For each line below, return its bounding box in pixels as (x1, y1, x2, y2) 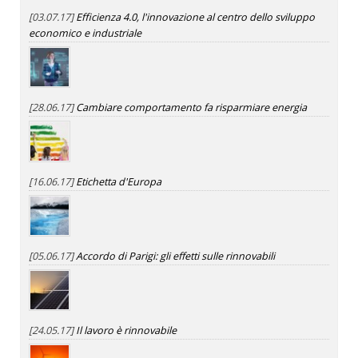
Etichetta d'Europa (76, 175, 161, 189)
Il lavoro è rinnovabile (76, 324, 177, 338)
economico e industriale (29, 26, 141, 41)
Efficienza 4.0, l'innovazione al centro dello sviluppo (76, 10, 315, 25)
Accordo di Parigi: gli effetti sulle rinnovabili (76, 249, 275, 264)
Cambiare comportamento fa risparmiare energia (76, 101, 307, 115)
